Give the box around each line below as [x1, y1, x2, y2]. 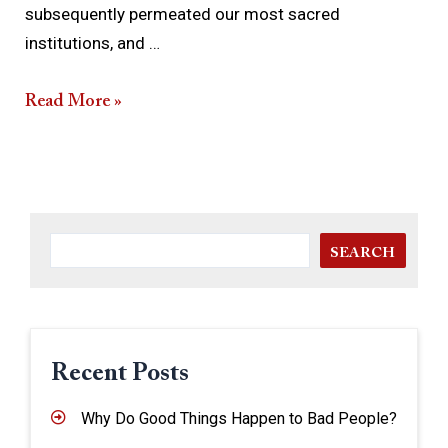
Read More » [25, 92, 122, 111]
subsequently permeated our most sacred [25, 4, 340, 25]
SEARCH [329, 246, 395, 262]
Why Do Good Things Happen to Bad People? [80, 409, 397, 429]
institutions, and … [25, 33, 160, 54]
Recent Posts [50, 362, 189, 388]
